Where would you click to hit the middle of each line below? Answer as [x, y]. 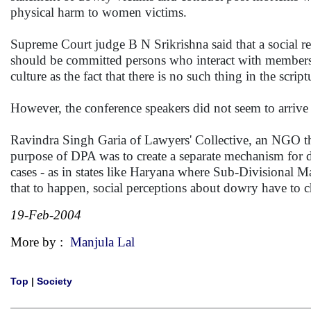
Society [54, 281]
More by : [40, 242]
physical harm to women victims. [99, 12]
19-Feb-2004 [46, 215]
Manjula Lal [102, 242]
